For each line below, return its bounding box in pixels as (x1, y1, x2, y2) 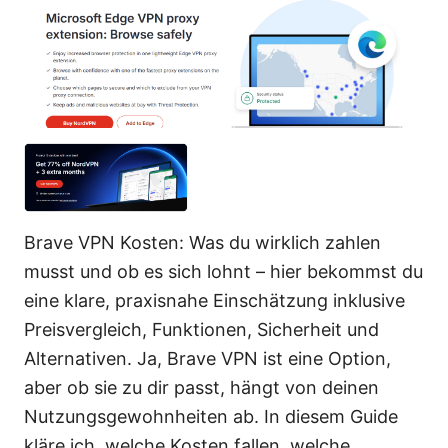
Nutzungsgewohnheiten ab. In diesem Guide (24, 406, 398, 428)
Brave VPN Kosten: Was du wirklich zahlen (24, 232, 381, 254)
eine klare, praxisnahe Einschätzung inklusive (24, 290, 405, 312)
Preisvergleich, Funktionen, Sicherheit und (24, 319, 379, 341)
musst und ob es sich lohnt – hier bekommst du (24, 261, 423, 283)
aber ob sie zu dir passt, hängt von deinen (24, 377, 379, 399)
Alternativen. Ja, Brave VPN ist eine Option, (24, 348, 391, 370)
